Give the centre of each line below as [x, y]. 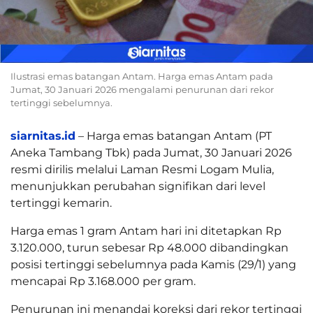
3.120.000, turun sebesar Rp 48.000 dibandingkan [150, 248]
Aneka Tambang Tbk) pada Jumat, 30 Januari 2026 [151, 153]
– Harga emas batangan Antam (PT [174, 136]
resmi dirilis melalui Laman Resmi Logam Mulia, [142, 170]
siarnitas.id [43, 136]
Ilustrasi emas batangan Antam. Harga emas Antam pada [142, 77]
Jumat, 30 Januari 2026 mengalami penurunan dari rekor [142, 90]
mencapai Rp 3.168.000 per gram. [103, 282]
